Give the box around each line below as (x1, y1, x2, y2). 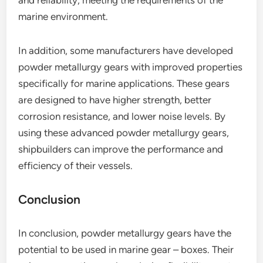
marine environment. (18, 11, 109, 22)
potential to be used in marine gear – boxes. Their (18, 244, 234, 255)
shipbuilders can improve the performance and (18, 143, 224, 155)
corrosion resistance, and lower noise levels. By (18, 110, 226, 122)
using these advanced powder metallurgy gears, (18, 127, 230, 139)
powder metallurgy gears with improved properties (18, 61, 243, 73)
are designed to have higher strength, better (18, 94, 212, 106)
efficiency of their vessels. (18, 160, 133, 171)
